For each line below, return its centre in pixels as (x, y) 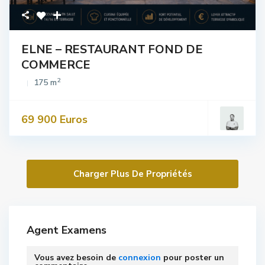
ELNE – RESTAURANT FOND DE (112, 49)
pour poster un (193, 258)
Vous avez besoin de (77, 258)
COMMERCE (56, 65)
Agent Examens (67, 230)
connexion (140, 258)
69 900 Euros (55, 119)
